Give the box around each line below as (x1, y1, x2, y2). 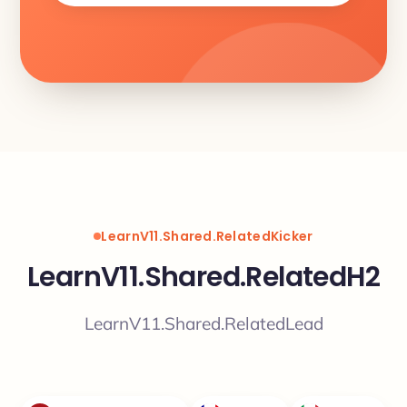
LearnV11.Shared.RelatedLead (84, 313, 323, 334)
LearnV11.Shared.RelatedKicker (101, 226, 313, 245)
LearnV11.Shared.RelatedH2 (27, 258, 380, 296)
